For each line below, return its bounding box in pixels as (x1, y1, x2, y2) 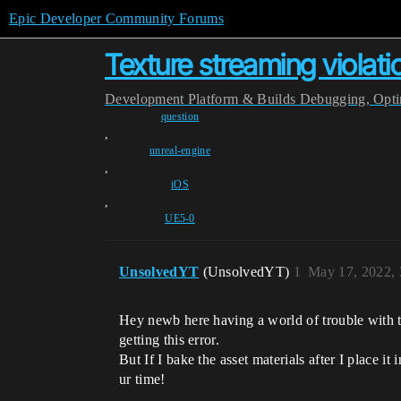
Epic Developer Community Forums (9, 11, 224, 26)
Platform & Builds (187, 91, 296, 107)
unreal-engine (149, 144, 211, 157)
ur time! (119, 371, 166, 387)
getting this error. (119, 332, 220, 347)
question (160, 110, 200, 123)
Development (105, 91, 184, 107)
